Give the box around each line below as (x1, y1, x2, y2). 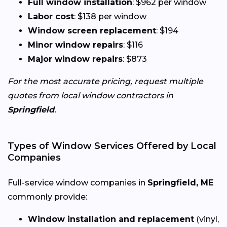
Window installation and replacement (28, 214, 194, 224)
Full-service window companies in (8, 178, 147, 188)
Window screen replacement (28, 26, 156, 36)
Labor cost (28, 12, 74, 22)
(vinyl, (194, 214, 219, 224)
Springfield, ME (147, 178, 213, 188)
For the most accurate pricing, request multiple (8, 77, 203, 87)
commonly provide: (8, 192, 87, 202)
